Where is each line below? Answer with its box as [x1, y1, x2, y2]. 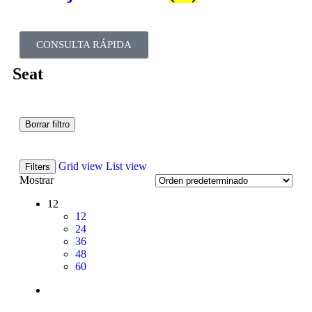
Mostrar [19, 173, 54, 186]
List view [106, 159, 147, 172]
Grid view [58, 159, 103, 172]
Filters [25, 161, 50, 172]
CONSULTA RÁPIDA [36, 38, 132, 50]
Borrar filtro [25, 118, 70, 130]
